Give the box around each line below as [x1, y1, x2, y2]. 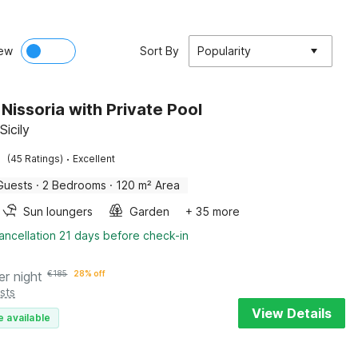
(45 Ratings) [7, 153, 64, 165]
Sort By [140, 44, 179, 58]
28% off [74, 268, 106, 278]
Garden [129, 205, 170, 218]
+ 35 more [185, 205, 241, 218]
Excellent [73, 153, 116, 165]
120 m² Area [116, 178, 181, 192]
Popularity [197, 44, 251, 58]
